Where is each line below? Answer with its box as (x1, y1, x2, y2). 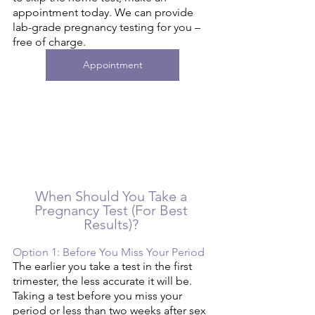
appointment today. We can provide (13, 6, 196, 19)
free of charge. (13, 35, 89, 49)
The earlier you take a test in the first (13, 259, 195, 274)
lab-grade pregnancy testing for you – (13, 20, 203, 34)
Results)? (83, 216, 142, 233)
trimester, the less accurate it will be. (13, 274, 195, 288)
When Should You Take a (34, 188, 191, 205)
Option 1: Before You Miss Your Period (13, 245, 207, 259)
